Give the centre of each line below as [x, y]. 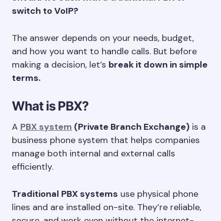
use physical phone [158, 194]
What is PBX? [50, 106]
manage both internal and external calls [93, 153]
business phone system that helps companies [106, 140]
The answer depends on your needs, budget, [103, 38]
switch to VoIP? [45, 11]
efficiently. [33, 167]
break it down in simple [158, 65]
